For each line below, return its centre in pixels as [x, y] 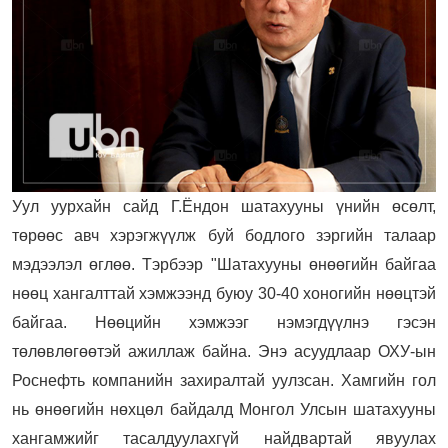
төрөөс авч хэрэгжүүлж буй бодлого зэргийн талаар [224, 235]
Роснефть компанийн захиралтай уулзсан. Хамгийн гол [224, 380]
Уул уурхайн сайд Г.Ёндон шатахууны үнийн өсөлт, [224, 206]
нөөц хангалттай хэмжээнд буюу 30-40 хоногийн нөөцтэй [224, 293]
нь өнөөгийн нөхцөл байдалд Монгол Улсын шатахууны [224, 409]
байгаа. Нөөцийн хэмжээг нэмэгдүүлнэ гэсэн [224, 322]
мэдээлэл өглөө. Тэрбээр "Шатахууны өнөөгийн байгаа [224, 264]
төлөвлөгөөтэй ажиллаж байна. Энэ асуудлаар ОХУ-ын [224, 351]
